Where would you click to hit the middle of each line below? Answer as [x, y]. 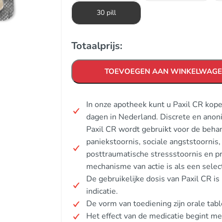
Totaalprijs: [97, 46]
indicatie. [102, 191]
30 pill [106, 13]
